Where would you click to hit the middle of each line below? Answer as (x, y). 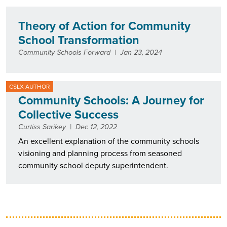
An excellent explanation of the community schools (109, 141)
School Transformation (79, 40)
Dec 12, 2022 (96, 127)
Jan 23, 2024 (141, 52)
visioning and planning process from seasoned (100, 154)
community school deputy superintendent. (93, 166)
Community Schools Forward (64, 52)
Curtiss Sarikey (42, 127)
